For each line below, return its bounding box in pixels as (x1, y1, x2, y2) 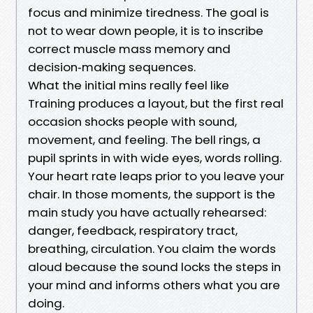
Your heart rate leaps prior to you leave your (28, 167, 284, 184)
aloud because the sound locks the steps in (28, 258, 281, 275)
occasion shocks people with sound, (28, 112, 237, 130)
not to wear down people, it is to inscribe (28, 22, 263, 39)
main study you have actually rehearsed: (28, 203, 266, 221)
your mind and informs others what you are (28, 276, 280, 293)
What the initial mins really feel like (28, 76, 229, 94)
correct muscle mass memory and (28, 40, 231, 57)
